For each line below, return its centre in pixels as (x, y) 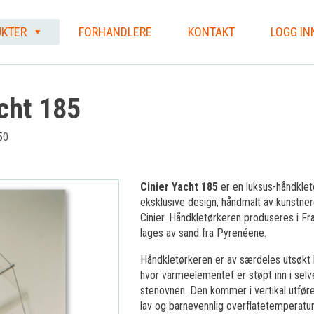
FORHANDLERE (116, 32)
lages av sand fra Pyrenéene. (203, 233)
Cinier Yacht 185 (179, 187)
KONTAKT (212, 32)
